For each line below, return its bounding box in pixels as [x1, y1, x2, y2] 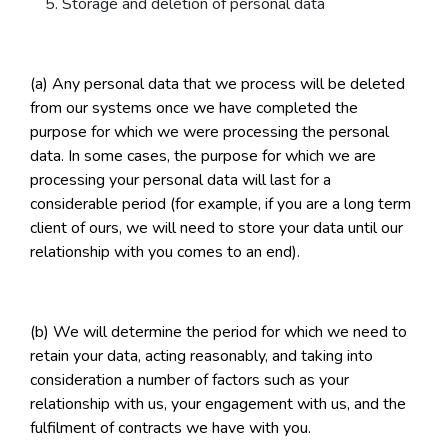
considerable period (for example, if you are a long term [30, 193, 411, 216]
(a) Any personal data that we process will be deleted [30, 73, 405, 96]
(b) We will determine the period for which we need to [30, 321, 407, 344]
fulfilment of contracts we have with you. [30, 417, 311, 440]
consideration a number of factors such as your [30, 369, 349, 392]
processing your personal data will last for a [30, 169, 331, 192]
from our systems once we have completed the [30, 97, 358, 120]
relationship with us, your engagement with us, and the [30, 393, 406, 416]
